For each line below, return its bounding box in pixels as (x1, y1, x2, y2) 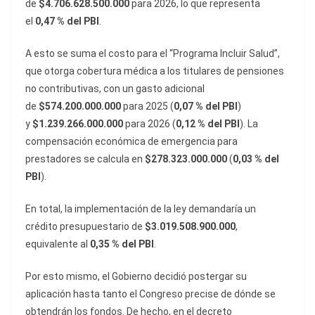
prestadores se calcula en (25, 153, 145, 165)
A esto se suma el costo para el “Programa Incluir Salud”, (25, 48, 280, 60)
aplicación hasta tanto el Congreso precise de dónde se (25, 288, 276, 300)
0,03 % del (233, 153, 279, 165)
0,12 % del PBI (176, 118, 240, 130)
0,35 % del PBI (90, 238, 154, 250)
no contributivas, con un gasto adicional (25, 83, 205, 95)
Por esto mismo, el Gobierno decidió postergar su (25, 271, 247, 283)
